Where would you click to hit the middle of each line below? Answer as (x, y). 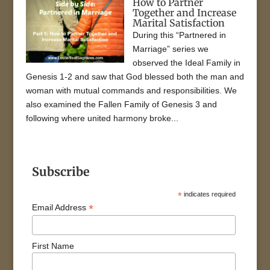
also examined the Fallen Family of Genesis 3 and (121, 104)
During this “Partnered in (180, 35)
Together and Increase (185, 12)
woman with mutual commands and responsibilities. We (131, 90)
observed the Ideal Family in (187, 62)
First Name (53, 246)
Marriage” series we (171, 49)
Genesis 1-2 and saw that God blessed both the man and (135, 76)
